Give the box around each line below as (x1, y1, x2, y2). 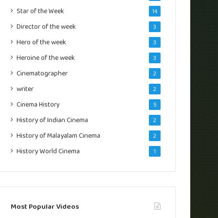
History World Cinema (17, 146, 80, 156)
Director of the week (17, 21, 76, 32)
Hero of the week (17, 37, 67, 47)
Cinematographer (17, 68, 68, 78)
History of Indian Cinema (17, 115, 89, 125)
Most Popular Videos (11, 201, 79, 212)
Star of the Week (17, 6, 64, 16)
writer (17, 84, 34, 94)
